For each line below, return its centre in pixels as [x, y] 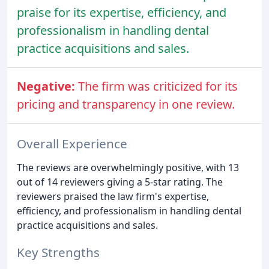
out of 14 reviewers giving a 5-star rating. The [120, 182]
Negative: [47, 86]
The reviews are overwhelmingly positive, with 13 [128, 167]
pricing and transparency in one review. [126, 104]
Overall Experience [72, 143]
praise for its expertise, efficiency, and [122, 13]
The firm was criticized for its [158, 86]
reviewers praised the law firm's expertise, [113, 196]
